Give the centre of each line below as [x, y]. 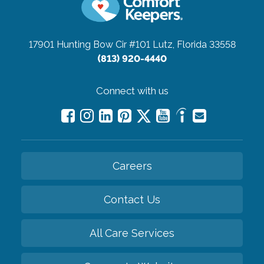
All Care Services [132, 233]
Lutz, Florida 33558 [194, 44]
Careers [132, 166]
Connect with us [132, 90]
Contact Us [132, 199]
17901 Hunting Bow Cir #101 [89, 44]
